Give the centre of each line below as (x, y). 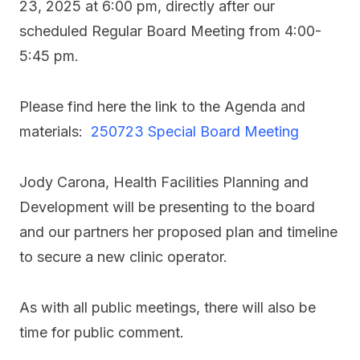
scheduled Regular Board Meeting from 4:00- (170, 31)
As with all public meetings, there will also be (168, 308)
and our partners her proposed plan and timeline (178, 232)
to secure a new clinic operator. (123, 257)
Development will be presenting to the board (167, 207)
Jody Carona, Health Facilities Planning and (164, 182)
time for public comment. (102, 333)
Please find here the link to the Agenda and (162, 107)
